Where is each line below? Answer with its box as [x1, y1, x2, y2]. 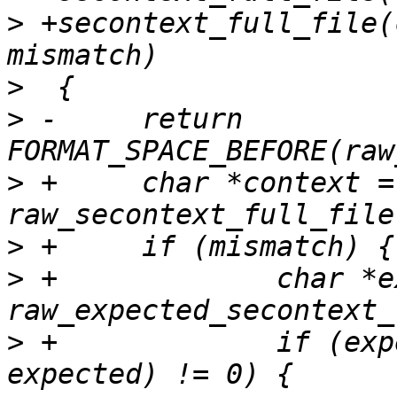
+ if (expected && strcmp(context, [24, 326, 58, 359]
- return [24, 103, 58, 136]
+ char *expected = [24, 262, 58, 295]
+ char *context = [24, 167, 58, 199]
